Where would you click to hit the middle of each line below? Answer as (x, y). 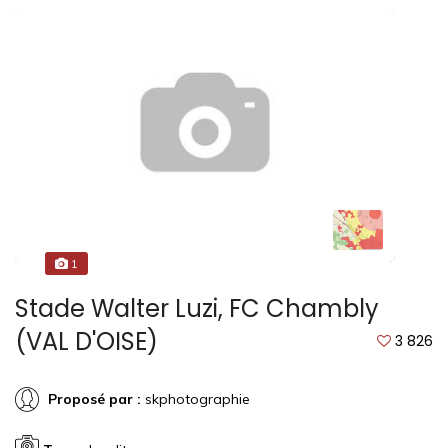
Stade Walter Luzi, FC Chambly (197, 309)
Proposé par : (94, 398)
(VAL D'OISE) (86, 342)
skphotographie (195, 398)
